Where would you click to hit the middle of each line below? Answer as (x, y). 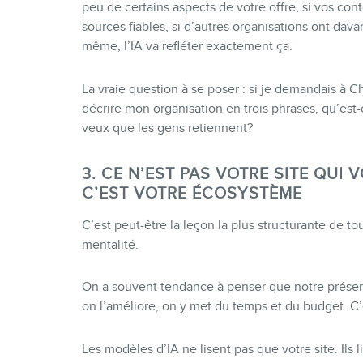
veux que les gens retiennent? (167, 128)
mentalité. (110, 244)
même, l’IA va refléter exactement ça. (187, 46)
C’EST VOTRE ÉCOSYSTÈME (192, 192)
